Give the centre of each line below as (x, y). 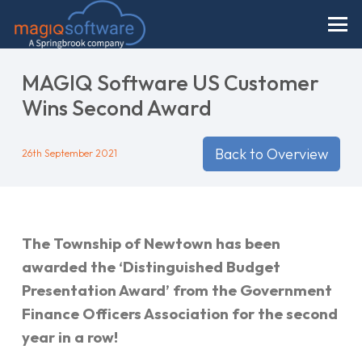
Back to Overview (271, 154)
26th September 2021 (69, 153)
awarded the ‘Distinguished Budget (151, 267)
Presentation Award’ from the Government (177, 290)
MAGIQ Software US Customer (170, 83)
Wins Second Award (117, 108)
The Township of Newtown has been (151, 244)
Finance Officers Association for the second (180, 314)
